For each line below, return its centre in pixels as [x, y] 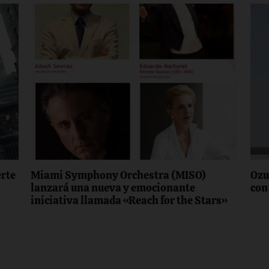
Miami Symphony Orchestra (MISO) [119, 175]
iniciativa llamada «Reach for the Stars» [129, 201]
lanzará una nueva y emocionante [113, 188]
